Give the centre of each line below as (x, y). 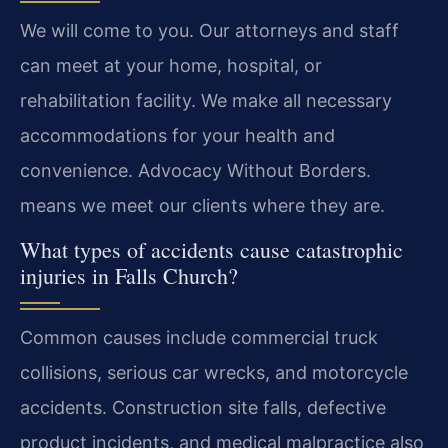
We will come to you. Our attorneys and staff (209, 30)
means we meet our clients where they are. (202, 205)
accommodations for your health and (177, 135)
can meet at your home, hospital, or (171, 65)
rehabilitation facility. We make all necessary (206, 100)
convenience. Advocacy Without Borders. (195, 170)
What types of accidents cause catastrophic (211, 249)
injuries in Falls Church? (129, 275)
